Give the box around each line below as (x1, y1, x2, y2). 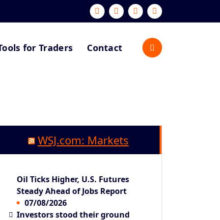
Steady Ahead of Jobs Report (17, 185, 127, 196)
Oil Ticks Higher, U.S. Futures (17, 173, 130, 185)
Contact (87, 41, 123, 54)
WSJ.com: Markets (37, 133, 129, 147)
